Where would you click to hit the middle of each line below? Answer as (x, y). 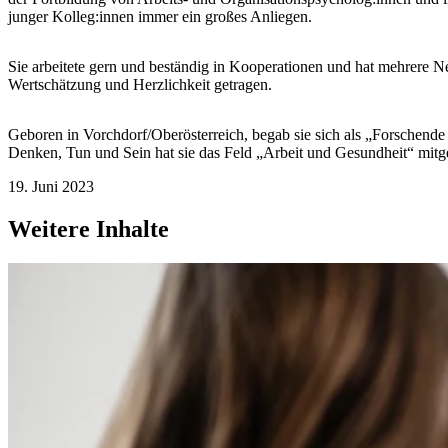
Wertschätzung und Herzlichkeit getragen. (140, 84)
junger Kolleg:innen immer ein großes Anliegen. (162, 16)
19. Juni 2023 (51, 186)
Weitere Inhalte (88, 228)
